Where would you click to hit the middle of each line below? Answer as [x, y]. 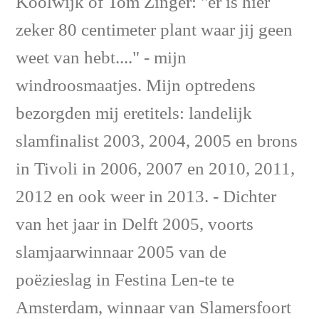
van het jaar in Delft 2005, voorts [135, 225]
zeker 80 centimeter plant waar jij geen [154, 31]
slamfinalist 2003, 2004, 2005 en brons [157, 142]
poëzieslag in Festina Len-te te [125, 281]
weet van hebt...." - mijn [101, 58]
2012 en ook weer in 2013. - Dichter [146, 197]
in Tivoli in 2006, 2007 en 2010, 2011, [155, 169]
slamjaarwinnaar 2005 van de [121, 253]
